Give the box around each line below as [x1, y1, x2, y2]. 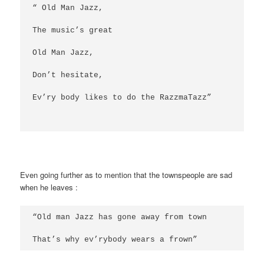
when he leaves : [20, 181, 81, 193]
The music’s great [32, 25, 113, 35]
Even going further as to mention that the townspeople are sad [20, 169, 233, 180]
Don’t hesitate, [32, 70, 104, 80]
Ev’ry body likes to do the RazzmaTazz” [32, 93, 212, 102]
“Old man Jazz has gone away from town [32, 212, 207, 222]
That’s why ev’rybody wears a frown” [32, 235, 198, 244]
